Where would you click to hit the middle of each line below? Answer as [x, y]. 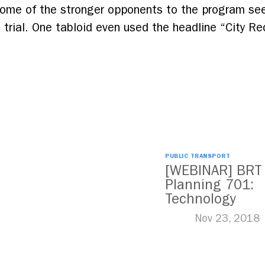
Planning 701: [209, 185]
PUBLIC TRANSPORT [198, 156]
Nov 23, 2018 [227, 219]
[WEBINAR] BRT [214, 170]
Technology [201, 199]
